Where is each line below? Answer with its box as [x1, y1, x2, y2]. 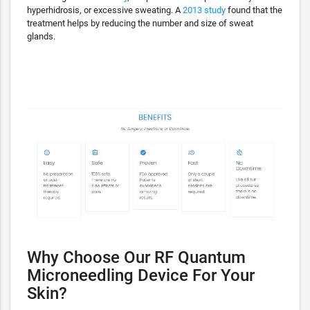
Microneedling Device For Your [27, 264, 255, 285]
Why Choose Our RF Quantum [27, 246, 246, 267]
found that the [226, 4, 282, 15]
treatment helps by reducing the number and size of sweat [27, 17, 253, 28]
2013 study [183, 4, 226, 15]
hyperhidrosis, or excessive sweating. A [27, 4, 183, 15]
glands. [27, 30, 55, 42]
